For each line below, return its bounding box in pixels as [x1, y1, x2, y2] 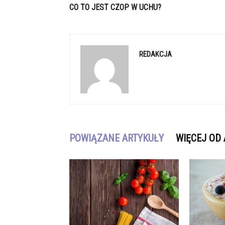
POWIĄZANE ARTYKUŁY [69, 132, 164, 144]
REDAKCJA [139, 50, 172, 59]
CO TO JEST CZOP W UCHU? [69, 3, 161, 12]
